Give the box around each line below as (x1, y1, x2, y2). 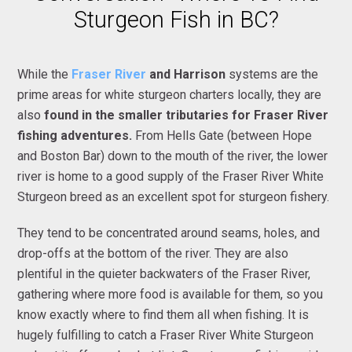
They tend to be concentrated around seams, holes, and (17, 225, 321, 240)
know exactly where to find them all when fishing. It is (17, 306, 310, 322)
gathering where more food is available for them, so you (17, 286, 324, 302)
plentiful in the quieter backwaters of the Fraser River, (17, 266, 311, 281)
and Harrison (146, 66, 226, 82)
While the (17, 66, 72, 82)
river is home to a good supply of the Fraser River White (17, 168, 324, 184)
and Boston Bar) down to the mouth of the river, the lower (17, 148, 328, 163)
